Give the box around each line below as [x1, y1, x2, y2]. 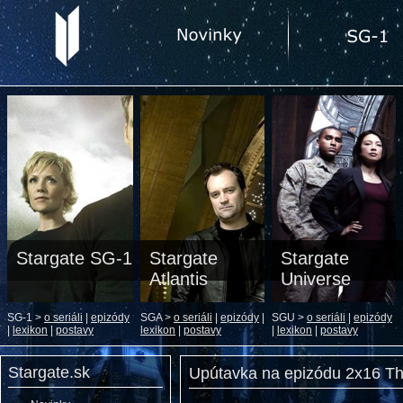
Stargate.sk [8, 363, 90, 381]
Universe [281, 269, 351, 289]
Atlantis [149, 269, 208, 289]
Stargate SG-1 [16, 248, 132, 268]
